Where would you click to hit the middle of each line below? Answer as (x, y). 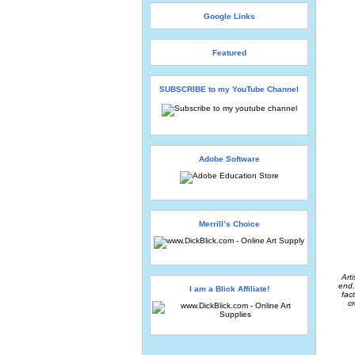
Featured (229, 53)
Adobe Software (229, 159)
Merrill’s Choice (229, 224)
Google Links (229, 16)
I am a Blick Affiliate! (229, 289)
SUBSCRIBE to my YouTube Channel (229, 89)
